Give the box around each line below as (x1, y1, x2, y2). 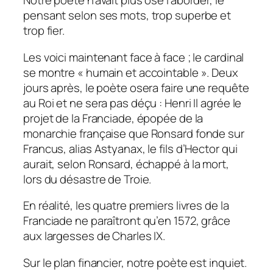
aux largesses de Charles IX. (23, 228, 166, 244)
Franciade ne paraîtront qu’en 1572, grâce (23, 213, 230, 229)
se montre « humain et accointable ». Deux (23, 64, 238, 80)
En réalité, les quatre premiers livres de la (23, 197, 229, 214)
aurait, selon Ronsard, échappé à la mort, (23, 155, 229, 172)
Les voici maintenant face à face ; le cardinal (23, 49, 244, 65)
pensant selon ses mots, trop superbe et (23, 7, 232, 24)
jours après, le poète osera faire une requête (23, 79, 249, 96)
